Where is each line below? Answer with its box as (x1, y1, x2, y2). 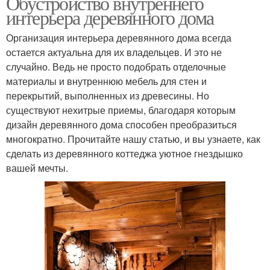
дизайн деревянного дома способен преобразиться (6, 118, 237, 132)
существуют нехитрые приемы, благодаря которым (6, 103, 236, 118)
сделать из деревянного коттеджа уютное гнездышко (6, 146, 243, 161)
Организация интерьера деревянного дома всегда (6, 31, 231, 45)
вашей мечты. (6, 161, 68, 175)
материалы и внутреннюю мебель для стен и (6, 74, 207, 89)
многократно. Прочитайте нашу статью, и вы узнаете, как (6, 132, 260, 146)
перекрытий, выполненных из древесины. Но (6, 89, 209, 103)
